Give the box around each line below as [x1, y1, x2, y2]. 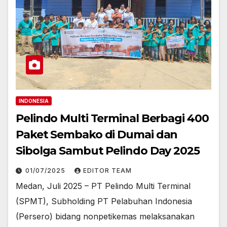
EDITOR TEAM [83, 167, 132, 175]
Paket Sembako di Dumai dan [16, 128, 178, 142]
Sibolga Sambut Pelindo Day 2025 [16, 144, 200, 158]
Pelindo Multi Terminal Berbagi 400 [16, 111, 209, 126]
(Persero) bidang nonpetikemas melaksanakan [16, 211, 195, 222]
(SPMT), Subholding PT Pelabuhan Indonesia [16, 196, 192, 207]
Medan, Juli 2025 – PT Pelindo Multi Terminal [16, 181, 191, 192]
